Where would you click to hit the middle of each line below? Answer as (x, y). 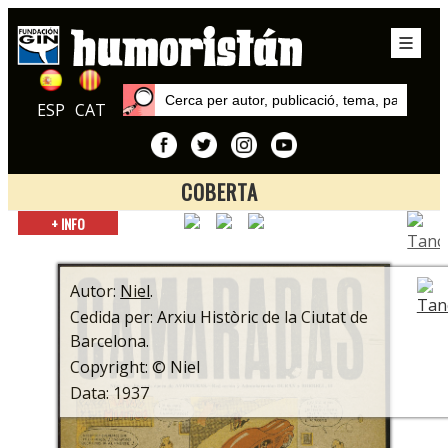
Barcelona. (110, 340)
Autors (219, 244)
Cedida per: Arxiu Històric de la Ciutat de (219, 316)
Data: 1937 (110, 392)
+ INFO (67, 224)
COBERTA (220, 192)
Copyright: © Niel (135, 366)
